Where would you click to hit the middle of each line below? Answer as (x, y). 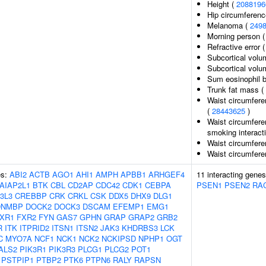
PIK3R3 (62, 249)
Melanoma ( (229, 25)
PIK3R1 (33, 249)
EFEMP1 (129, 206)
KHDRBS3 (140, 228)
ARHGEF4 (167, 174)
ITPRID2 (34, 228)
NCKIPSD (119, 238)
